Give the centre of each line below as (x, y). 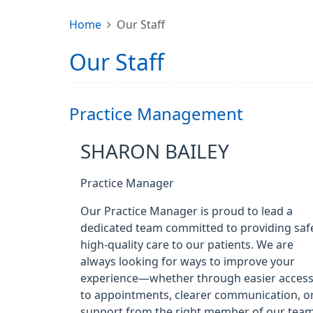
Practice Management (156, 114)
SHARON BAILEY (155, 152)
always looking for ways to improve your (188, 261)
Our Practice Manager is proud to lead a (187, 211)
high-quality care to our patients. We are (187, 245)
